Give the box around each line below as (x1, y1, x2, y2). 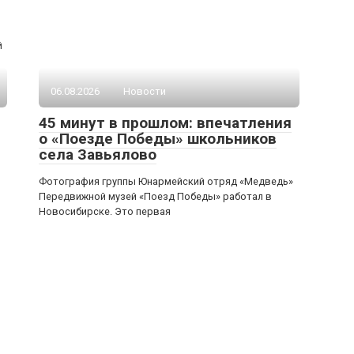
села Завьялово (39, 145, 156, 164)
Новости (123, 85, 166, 97)
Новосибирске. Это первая (39, 205, 171, 217)
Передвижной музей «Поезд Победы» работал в (39, 190, 272, 202)
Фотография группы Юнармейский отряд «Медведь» (39, 175, 293, 187)
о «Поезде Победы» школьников (39, 130, 277, 148)
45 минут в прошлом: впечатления (39, 114, 292, 132)
